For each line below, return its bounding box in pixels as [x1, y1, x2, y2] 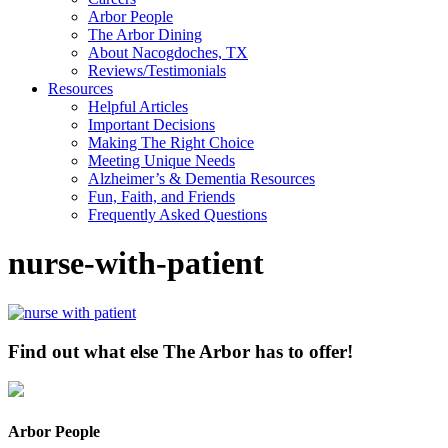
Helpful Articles [88, 98, 188, 115]
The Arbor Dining [88, 26, 202, 43]
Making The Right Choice [88, 134, 254, 151]
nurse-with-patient [8, 245, 264, 282]
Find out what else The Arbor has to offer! [8, 340, 353, 362]
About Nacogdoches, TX [88, 44, 248, 61]
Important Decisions [88, 116, 215, 133]
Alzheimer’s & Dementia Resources [88, 170, 315, 187]
